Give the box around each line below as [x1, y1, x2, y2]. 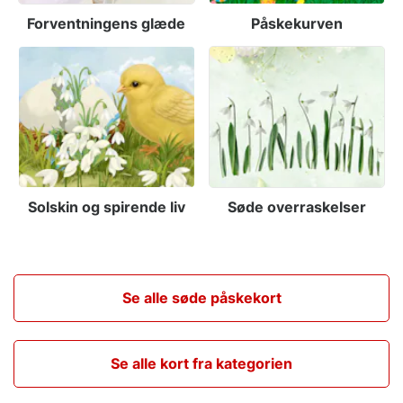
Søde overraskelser [227, 197, 366, 216]
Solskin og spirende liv [27, 197, 185, 216]
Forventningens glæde [27, 14, 186, 33]
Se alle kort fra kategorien [111, 354, 292, 372]
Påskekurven [250, 14, 343, 33]
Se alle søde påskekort [121, 288, 282, 307]
